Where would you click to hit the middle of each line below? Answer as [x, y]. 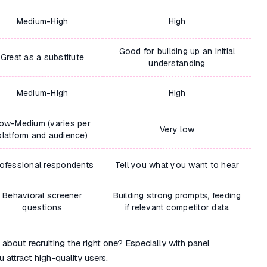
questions [42, 207]
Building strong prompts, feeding [177, 195]
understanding [177, 63]
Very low [177, 129]
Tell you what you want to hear [177, 165]
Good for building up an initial [177, 51]
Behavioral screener [42, 195]
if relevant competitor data [177, 207]
